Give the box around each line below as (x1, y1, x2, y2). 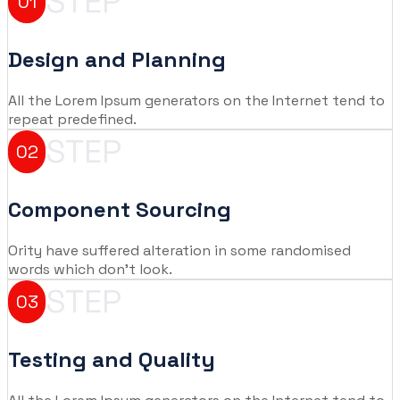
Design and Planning (8, 46, 226, 74)
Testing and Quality (8, 346, 215, 374)
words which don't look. (8, 260, 172, 279)
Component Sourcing (8, 196, 231, 224)
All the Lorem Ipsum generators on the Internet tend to (8, 91, 385, 111)
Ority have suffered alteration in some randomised (8, 241, 351, 261)
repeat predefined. (8, 110, 137, 129)
